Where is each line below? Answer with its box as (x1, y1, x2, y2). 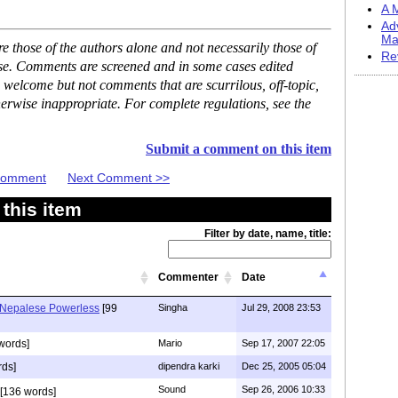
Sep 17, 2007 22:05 (242, 337, 325, 348)
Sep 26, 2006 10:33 (242, 383, 325, 394)
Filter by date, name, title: (204, 227, 331, 240)
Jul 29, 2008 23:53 (242, 301, 321, 313)
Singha (158, 301, 187, 313)
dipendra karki (158, 360, 219, 371)
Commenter (158, 270, 219, 283)
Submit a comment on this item (146, 141, 331, 156)
